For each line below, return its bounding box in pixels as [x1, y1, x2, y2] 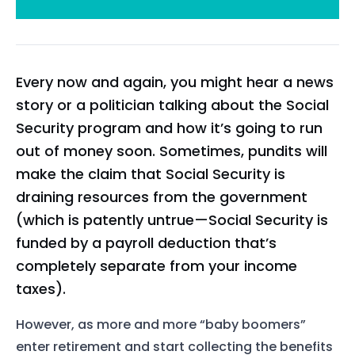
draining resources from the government [16, 186, 307, 207]
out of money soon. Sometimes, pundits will [16, 140, 327, 161]
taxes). [16, 278, 66, 299]
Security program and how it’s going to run [16, 117, 323, 138]
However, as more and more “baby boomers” [16, 315, 306, 334]
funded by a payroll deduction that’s [16, 232, 277, 253]
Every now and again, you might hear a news [16, 71, 334, 92]
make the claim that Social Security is [16, 163, 285, 184]
